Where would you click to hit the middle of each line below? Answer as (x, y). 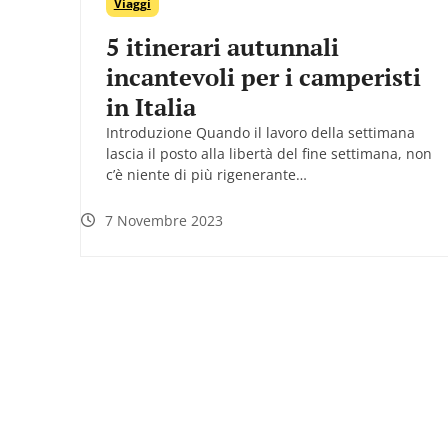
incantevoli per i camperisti (263, 76)
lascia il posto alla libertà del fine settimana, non (268, 153)
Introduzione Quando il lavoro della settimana (260, 132)
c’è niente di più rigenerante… (206, 174)
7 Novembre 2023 (163, 220)
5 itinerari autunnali (222, 46)
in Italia (150, 106)
